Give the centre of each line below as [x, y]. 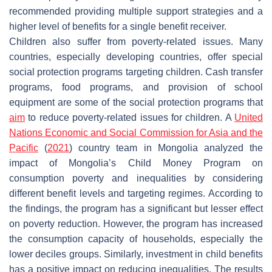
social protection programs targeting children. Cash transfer [136, 72]
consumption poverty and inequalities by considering [136, 178]
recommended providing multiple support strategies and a [136, 11]
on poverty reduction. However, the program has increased [136, 223]
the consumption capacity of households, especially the [136, 239]
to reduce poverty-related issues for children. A [130, 117]
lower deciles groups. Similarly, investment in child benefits [136, 254]
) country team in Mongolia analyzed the [166, 148]
